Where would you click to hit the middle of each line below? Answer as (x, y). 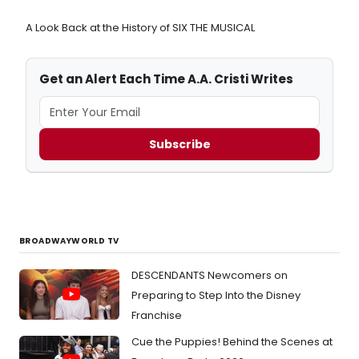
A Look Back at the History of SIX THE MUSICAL (140, 28)
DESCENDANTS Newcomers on (210, 276)
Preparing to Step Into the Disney (216, 296)
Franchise (157, 316)
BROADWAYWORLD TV (69, 241)
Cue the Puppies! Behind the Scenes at (232, 342)
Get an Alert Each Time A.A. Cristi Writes (166, 79)
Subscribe (179, 144)
